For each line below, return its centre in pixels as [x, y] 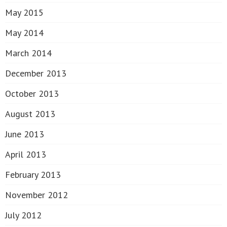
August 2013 [30, 114]
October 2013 [32, 93]
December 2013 [36, 73]
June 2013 [25, 134]
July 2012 [23, 215]
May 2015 [24, 12]
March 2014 [28, 53]
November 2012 [36, 195]
